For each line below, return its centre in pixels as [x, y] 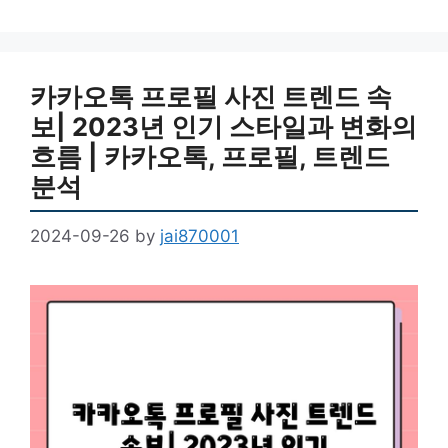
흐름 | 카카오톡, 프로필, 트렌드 [210, 156]
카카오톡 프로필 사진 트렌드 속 [211, 96]
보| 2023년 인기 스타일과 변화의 [223, 126]
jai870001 [199, 235]
